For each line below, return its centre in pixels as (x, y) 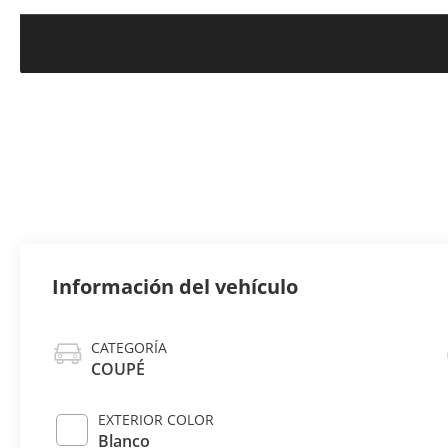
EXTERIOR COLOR (156, 420)
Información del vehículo (175, 287)
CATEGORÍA (129, 348)
